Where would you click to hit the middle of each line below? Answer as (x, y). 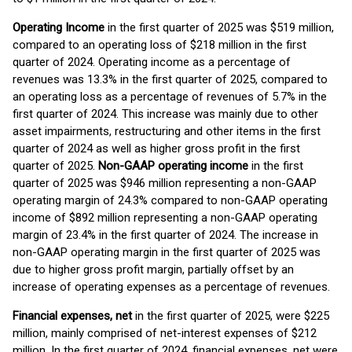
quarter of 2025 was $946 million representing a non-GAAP (165, 183)
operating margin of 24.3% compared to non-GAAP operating (170, 200)
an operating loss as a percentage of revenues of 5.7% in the (170, 97)
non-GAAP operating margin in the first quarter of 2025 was (167, 252)
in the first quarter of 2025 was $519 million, (219, 27)
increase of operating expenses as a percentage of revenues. (171, 287)
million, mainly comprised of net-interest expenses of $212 (165, 333)
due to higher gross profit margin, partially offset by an (153, 269)
